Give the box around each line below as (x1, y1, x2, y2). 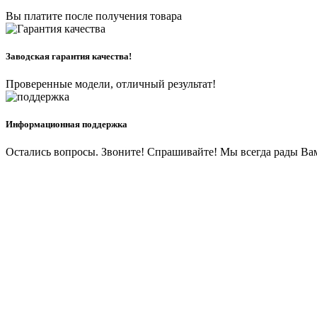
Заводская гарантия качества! (6, 50, 132, 62)
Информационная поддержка (6, 119, 127, 130)
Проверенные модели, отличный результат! (6, 78, 216, 91)
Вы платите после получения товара (6, 9, 182, 22)
